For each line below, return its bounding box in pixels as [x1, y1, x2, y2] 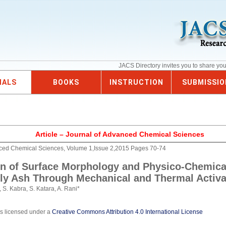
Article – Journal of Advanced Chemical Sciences [35, 130, 204, 138]
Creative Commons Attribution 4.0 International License [52, 208, 203, 215]
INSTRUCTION [109, 78, 163, 86]
